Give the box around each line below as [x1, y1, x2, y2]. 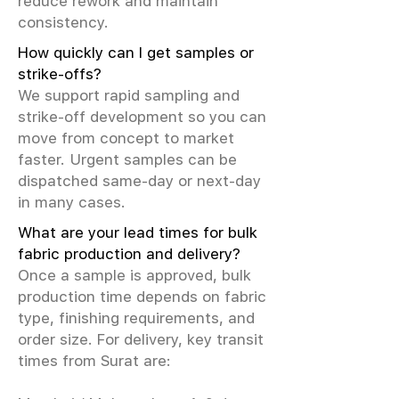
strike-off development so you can [18, 108, 266, 126]
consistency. [18, 13, 109, 31]
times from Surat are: [18, 352, 171, 370]
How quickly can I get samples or [18, 44, 254, 61]
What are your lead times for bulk [18, 224, 257, 241]
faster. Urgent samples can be [18, 151, 237, 168]
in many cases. [18, 193, 126, 211]
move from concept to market [18, 129, 234, 147]
